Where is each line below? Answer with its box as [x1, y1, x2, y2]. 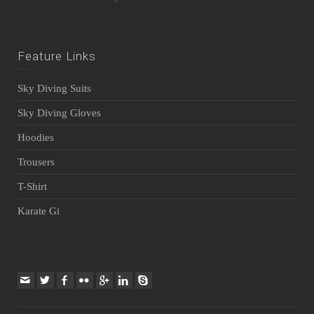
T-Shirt [18, 180, 47, 192]
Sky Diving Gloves [18, 107, 101, 118]
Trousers [18, 156, 55, 168]
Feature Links [18, 48, 96, 63]
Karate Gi [18, 205, 60, 217]
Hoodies [18, 131, 54, 143]
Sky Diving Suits [18, 82, 91, 94]
